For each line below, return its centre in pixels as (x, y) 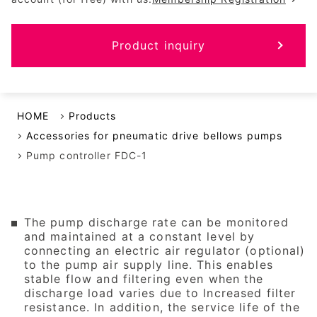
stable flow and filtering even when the (144, 279)
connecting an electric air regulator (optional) (165, 251)
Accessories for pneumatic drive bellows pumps (154, 135)
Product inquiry (158, 46)
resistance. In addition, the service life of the (162, 307)
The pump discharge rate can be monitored (156, 223)
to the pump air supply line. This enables (148, 265)
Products (92, 115)
